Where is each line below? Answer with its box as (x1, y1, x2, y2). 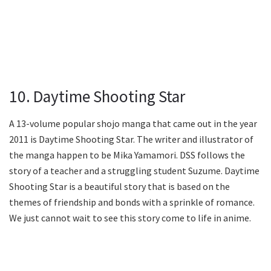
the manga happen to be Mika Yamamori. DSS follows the (9, 148, 245, 161)
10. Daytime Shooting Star (9, 86, 185, 107)
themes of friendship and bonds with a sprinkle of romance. (9, 195, 255, 208)
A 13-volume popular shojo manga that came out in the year (9, 117, 257, 129)
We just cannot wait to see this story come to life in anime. (9, 211, 251, 224)
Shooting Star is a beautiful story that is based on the (9, 180, 230, 192)
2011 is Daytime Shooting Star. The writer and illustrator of (9, 132, 253, 145)
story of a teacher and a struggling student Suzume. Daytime (9, 164, 260, 177)
